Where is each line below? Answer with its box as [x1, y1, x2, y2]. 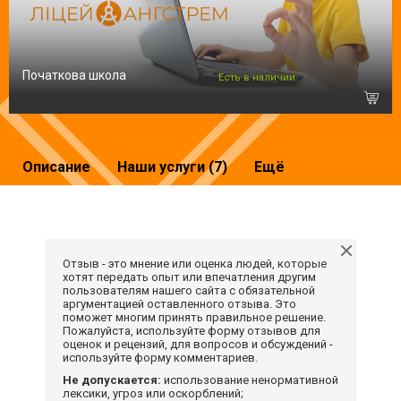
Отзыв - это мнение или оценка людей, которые [63, 256, 327, 270]
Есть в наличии [218, 71, 295, 83]
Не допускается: [63, 372, 161, 387]
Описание [22, 158, 90, 175]
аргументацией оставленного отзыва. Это [63, 296, 296, 311]
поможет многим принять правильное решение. [63, 310, 326, 324]
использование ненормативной [161, 372, 338, 387]
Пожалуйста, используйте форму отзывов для [63, 323, 320, 337]
